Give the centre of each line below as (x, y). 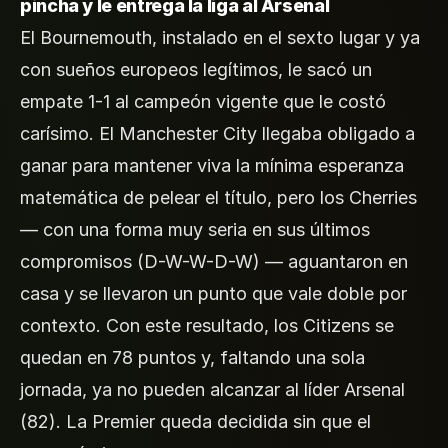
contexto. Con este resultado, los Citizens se (207, 325)
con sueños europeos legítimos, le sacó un (196, 69)
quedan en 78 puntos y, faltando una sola (192, 357)
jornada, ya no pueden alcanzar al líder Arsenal (212, 389)
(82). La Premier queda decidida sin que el (195, 421)
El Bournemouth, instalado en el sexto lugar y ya (220, 37)
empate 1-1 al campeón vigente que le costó (203, 101)
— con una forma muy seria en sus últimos (195, 229)
